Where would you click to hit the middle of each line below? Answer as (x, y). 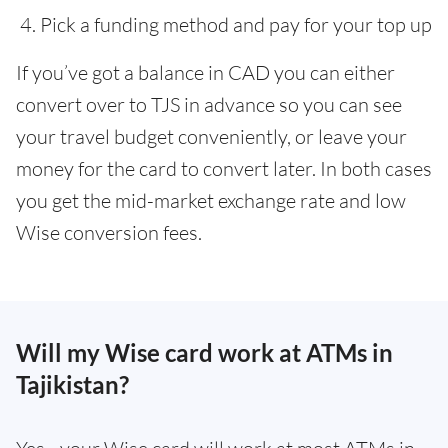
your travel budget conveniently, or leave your (211, 136)
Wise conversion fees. (109, 232)
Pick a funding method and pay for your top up (236, 24)
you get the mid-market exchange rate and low (211, 200)
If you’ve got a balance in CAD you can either (205, 72)
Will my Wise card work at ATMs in (204, 352)
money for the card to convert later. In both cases (224, 168)
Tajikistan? (72, 384)
